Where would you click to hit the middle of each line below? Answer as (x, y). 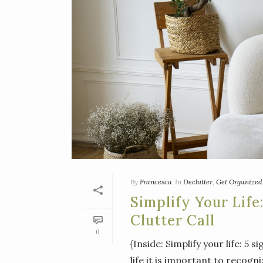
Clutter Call (173, 221)
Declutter (198, 182)
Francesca (156, 182)
